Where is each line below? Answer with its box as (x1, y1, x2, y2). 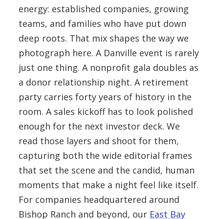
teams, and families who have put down (19, 18, 186, 29)
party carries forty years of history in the (19, 91, 192, 103)
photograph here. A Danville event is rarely (19, 47, 199, 59)
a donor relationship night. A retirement (19, 76, 189, 88)
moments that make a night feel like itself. (19, 179, 198, 191)
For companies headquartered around (19, 194, 179, 205)
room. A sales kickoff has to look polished (19, 106, 193, 117)
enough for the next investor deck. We (19, 120, 180, 132)
